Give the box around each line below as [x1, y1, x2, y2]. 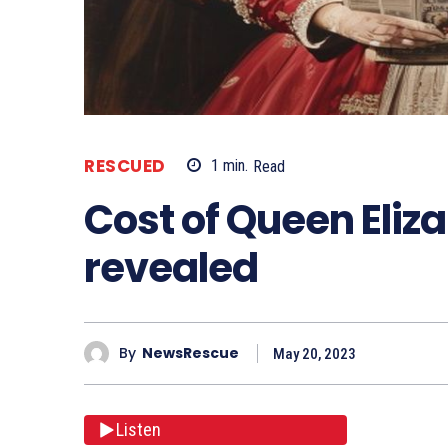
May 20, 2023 [273, 344, 356, 363]
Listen [116, 419, 161, 441]
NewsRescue [142, 343, 239, 364]
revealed [84, 239, 258, 296]
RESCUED [84, 153, 166, 178]
